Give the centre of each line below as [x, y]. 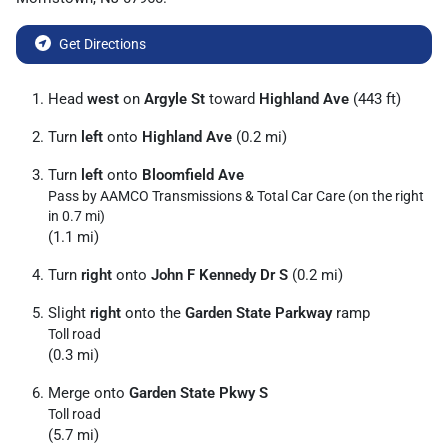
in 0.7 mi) [76, 216]
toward [232, 99]
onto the [153, 313]
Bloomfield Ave [193, 175]
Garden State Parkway [258, 313]
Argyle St [174, 99]
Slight [69, 313]
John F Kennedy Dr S [219, 275]
